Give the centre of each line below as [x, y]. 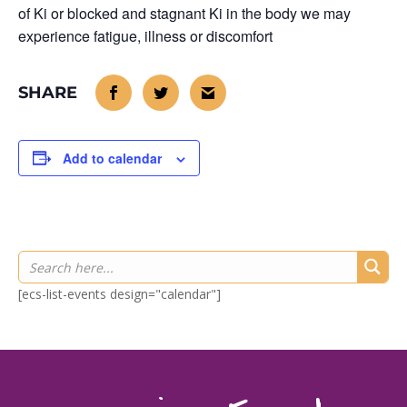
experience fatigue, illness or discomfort [145, 35]
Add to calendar [112, 158]
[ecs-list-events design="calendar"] [119, 293]
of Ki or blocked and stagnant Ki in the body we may [184, 13]
